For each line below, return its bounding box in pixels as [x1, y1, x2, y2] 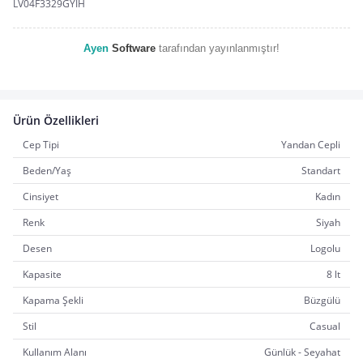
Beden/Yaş [23, 164, 71, 177]
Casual [310, 319, 340, 333]
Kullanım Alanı [23, 345, 87, 359]
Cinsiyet [23, 190, 58, 203]
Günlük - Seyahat [264, 345, 340, 359]
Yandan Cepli [281, 138, 340, 152]
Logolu [310, 241, 340, 255]
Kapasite [23, 267, 62, 281]
